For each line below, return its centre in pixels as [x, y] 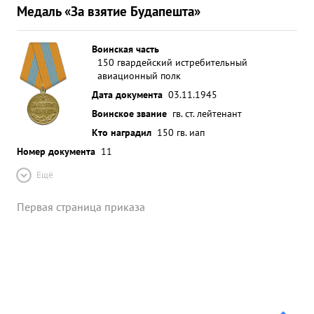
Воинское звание [129, 113]
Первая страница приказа [81, 207]
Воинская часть [125, 49]
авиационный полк [139, 75]
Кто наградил [122, 132]
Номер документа [56, 151]
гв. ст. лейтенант [207, 113]
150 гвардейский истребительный [172, 62]
